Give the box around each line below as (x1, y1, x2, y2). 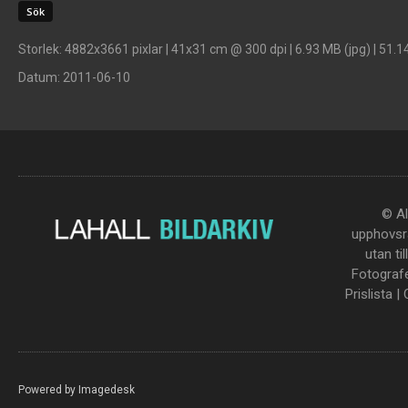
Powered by (18, 383, 78, 396)
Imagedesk (78, 383, 135, 396)
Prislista (344, 286, 393, 302)
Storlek (18, 42, 59, 56)
